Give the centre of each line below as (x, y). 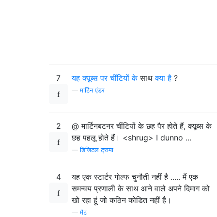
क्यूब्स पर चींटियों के (110, 78)
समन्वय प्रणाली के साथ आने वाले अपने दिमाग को (141, 189)
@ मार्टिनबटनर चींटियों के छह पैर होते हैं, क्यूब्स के (142, 126)
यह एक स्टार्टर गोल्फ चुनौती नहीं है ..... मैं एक (135, 177)
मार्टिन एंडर (92, 91)
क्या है (163, 78)
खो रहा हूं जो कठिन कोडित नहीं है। (122, 200)
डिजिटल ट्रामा (97, 150)
